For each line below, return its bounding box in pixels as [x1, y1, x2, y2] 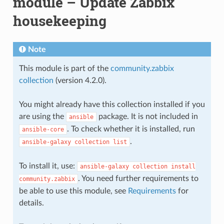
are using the [18, 112, 66, 120]
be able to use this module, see [18, 186, 128, 195]
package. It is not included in [96, 112, 198, 120]
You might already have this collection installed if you [18, 100, 205, 108]
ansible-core [21, 125, 64, 133]
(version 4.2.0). [53, 76, 106, 84]
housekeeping [12, 11, 106, 30]
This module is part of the [18, 64, 110, 72]
